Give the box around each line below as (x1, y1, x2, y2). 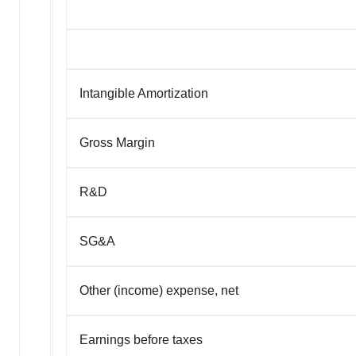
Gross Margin (79, 135, 155, 149)
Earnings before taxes (79, 332, 203, 346)
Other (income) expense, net (79, 283, 238, 297)
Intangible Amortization (79, 86, 208, 100)
